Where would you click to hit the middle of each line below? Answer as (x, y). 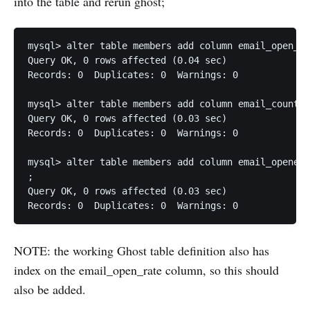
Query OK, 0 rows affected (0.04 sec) (127, 61)
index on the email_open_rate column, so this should (146, 270)
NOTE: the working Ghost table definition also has (142, 251)
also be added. (50, 290)
